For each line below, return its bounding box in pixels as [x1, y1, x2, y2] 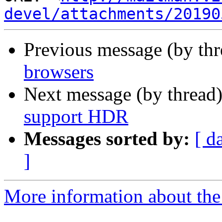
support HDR [24, 106, 128, 127]
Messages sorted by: [24, 128, 190, 150]
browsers [24, 61, 94, 83]
